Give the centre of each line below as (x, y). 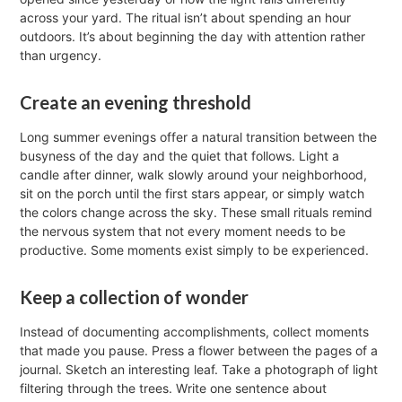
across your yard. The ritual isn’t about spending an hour (186, 18)
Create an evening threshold (136, 103)
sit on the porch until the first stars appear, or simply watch (192, 194)
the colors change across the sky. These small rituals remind (197, 213)
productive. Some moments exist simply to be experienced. (195, 250)
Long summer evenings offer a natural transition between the (199, 137)
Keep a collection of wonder (135, 297)
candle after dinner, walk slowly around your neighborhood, (194, 175)
